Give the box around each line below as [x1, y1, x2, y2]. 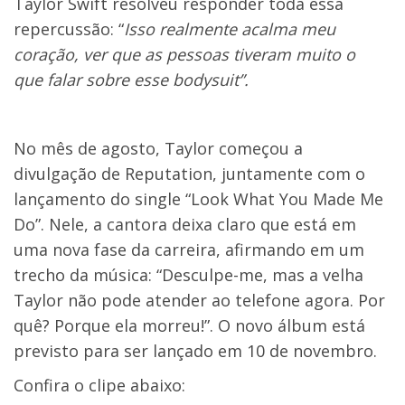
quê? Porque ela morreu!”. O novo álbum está [14, 315, 365, 336]
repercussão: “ [14, 18, 124, 40]
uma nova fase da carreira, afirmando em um [14, 239, 364, 260]
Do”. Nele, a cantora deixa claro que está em [14, 213, 356, 235]
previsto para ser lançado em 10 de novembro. [14, 340, 377, 362]
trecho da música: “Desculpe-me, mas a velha [14, 264, 363, 286]
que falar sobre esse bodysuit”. [14, 69, 249, 90]
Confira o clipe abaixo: [14, 374, 185, 396]
